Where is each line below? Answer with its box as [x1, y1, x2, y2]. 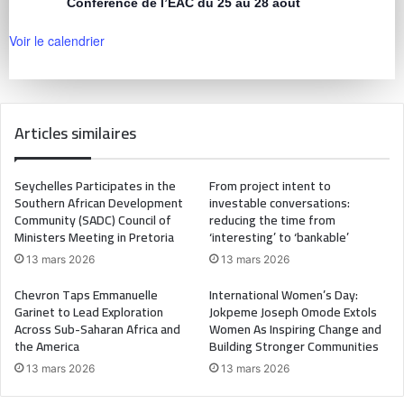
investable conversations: [209, 191, 350, 216]
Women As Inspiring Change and [209, 317, 381, 342]
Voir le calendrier [9, 32, 105, 50]
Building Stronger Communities [209, 335, 379, 359]
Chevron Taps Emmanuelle [14, 283, 158, 308]
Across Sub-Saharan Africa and [14, 317, 180, 342]
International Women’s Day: [209, 283, 358, 308]
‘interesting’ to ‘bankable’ [209, 225, 349, 250]
